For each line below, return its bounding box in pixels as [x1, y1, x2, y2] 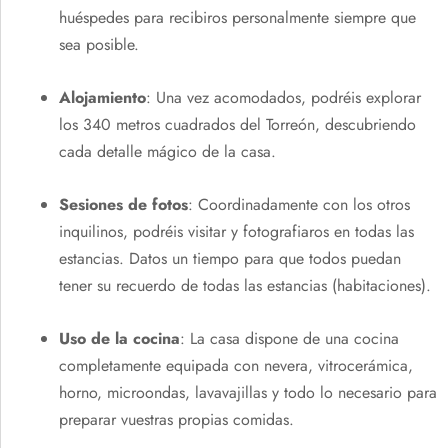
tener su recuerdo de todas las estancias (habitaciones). [59, 274, 431, 297]
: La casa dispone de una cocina [180, 327, 399, 350]
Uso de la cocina [59, 327, 180, 350]
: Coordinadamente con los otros [188, 193, 410, 216]
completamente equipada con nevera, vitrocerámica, [59, 354, 413, 377]
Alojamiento [59, 86, 146, 109]
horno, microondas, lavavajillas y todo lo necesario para [59, 381, 437, 404]
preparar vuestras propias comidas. [59, 408, 294, 431]
